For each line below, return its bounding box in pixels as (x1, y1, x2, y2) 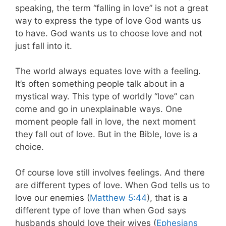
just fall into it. (15, 40, 72, 51)
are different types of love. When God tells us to (15, 180, 210, 190)
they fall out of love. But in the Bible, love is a (15, 129, 198, 140)
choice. (15, 142, 44, 152)
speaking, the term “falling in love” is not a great (15, 3, 208, 13)
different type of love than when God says (15, 205, 186, 215)
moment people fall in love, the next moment (15, 117, 196, 127)
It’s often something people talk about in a (15, 79, 185, 89)
